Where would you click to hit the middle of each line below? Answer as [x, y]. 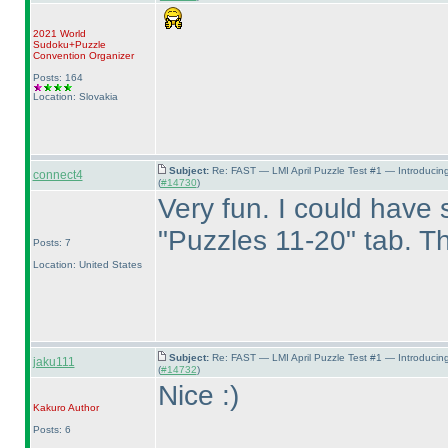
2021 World [59, 33]
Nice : [193, 395]
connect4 [57, 175]
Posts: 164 [57, 77]
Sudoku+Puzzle [69, 44]
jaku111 [53, 362]
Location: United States [87, 264]
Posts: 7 [51, 242]
